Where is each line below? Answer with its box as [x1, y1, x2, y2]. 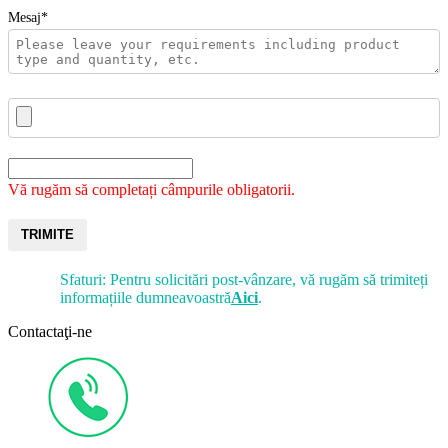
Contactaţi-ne [8, 322, 92, 340]
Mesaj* [8, 9, 48, 26]
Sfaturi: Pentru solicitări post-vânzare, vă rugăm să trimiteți [59, 270, 428, 288]
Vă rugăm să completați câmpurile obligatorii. [8, 180, 295, 198]
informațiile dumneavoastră [59, 288, 231, 306]
